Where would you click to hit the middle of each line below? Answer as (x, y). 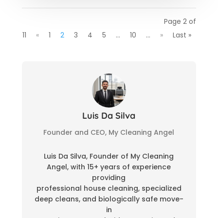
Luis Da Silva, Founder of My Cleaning (109, 156)
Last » (182, 35)
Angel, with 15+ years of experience (109, 167)
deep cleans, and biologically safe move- (109, 199)
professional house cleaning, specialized (109, 188)
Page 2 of (180, 21)
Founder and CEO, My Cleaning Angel (109, 132)
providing (109, 177)
